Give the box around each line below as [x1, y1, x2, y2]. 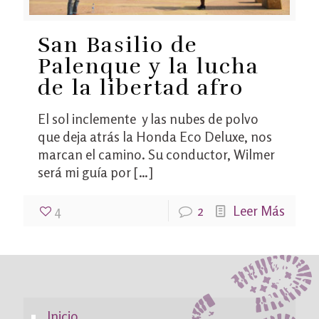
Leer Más [233, 202, 285, 219]
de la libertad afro [38, 74, 244, 101]
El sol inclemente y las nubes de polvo [38, 110, 258, 127]
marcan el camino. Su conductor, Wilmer [38, 145, 275, 162]
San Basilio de [38, 31, 198, 58]
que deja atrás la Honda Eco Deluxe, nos [38, 127, 272, 145]
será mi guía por [38, 163, 131, 180]
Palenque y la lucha [38, 53, 259, 80]
